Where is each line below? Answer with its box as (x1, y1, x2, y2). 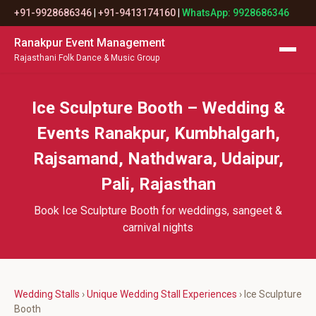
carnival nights (123, 221, 193, 234)
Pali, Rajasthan (100, 174, 216, 194)
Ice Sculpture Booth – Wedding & (31, 98, 285, 118)
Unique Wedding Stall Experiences (87, 288, 237, 300)
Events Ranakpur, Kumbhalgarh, (36, 123, 280, 143)
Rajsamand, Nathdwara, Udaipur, (32, 149, 284, 169)
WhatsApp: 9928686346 (182, 7, 289, 18)
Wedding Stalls (14, 288, 80, 300)
